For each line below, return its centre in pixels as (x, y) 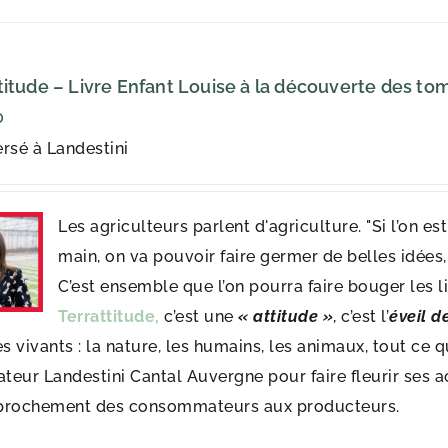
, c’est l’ (361, 316)
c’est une (201, 316)
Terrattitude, (111, 316)
